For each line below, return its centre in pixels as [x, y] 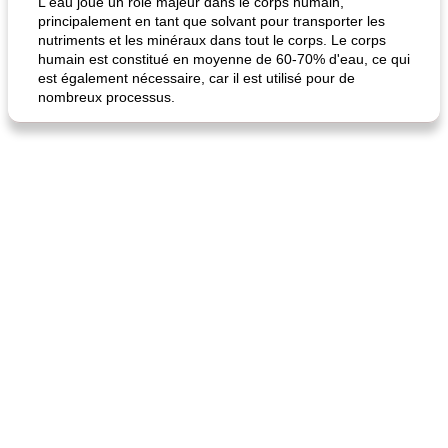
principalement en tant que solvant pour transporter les [211, 21]
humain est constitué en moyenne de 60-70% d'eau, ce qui [224, 59]
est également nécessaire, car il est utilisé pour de [196, 78]
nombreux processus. [106, 97]
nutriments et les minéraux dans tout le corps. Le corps [212, 40]
